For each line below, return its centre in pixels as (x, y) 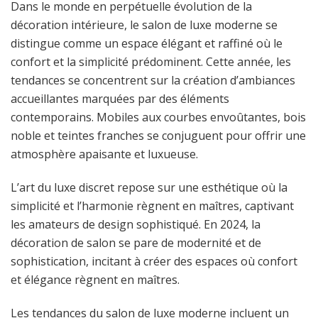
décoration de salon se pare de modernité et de (136, 243)
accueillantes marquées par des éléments (120, 99)
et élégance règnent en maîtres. (95, 280)
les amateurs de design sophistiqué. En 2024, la (136, 225)
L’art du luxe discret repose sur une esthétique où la (149, 188)
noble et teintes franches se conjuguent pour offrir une (158, 136)
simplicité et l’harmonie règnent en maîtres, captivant (152, 206)
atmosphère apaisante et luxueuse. (104, 154)
